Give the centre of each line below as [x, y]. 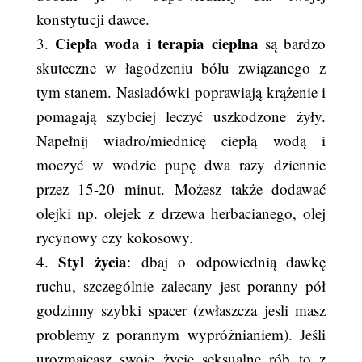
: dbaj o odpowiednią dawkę [226, 261]
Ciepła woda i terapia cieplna [157, 43]
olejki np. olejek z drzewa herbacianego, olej [181, 213]
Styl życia [93, 261]
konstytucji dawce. [93, 19]
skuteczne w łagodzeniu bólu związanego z [181, 67]
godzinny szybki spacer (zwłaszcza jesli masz [181, 310]
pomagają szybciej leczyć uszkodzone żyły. [181, 116]
